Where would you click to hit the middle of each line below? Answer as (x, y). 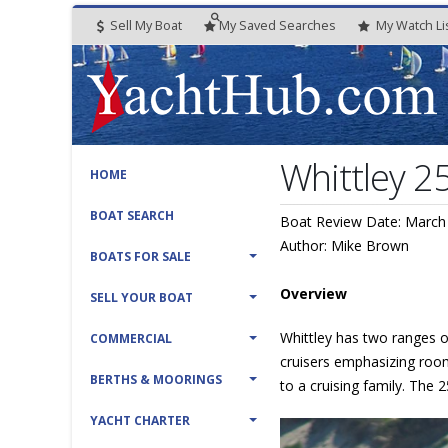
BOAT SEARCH (132, 215)
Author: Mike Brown (345, 245)
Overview (314, 293)
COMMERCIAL (131, 338)
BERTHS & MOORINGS (156, 379)
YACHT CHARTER (140, 420)
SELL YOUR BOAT (141, 297)
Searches (307, 25)
